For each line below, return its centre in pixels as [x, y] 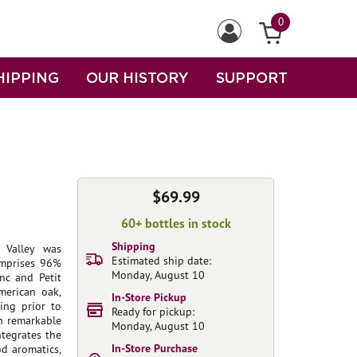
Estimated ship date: [161, 261]
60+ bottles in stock [176, 223]
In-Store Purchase [155, 348]
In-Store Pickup [149, 297]
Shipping [133, 246]
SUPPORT [252, 77]
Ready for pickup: [153, 312]
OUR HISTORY [137, 77]
